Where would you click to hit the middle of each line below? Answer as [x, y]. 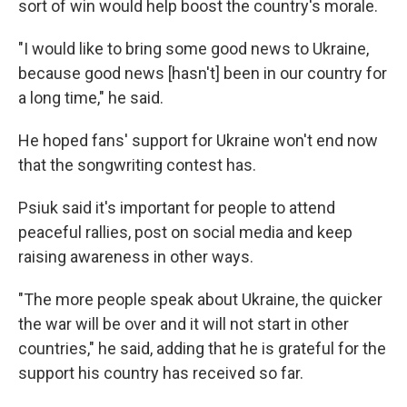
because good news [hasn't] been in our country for [203, 73]
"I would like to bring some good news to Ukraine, [194, 49]
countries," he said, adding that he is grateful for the [202, 348]
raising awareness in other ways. [136, 257]
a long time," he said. [91, 98]
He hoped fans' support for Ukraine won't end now [198, 140]
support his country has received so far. [161, 373]
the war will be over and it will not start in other [184, 324]
